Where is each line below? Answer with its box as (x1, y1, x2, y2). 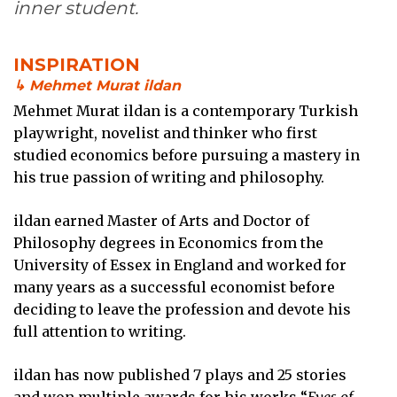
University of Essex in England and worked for (13, 255, 346, 274)
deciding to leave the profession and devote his (13, 300, 351, 318)
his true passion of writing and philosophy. (13, 167, 324, 186)
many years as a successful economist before (13, 277, 335, 296)
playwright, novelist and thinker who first (13, 123, 317, 142)
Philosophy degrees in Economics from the (13, 233, 323, 252)
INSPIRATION (13, 53, 140, 75)
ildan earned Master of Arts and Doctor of (13, 211, 309, 230)
